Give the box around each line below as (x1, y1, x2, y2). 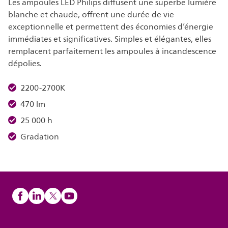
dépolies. (8, 57, 42, 70)
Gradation (20, 130, 59, 144)
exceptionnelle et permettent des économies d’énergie (8, 20, 213, 34)
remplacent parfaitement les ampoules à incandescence (8, 45, 216, 58)
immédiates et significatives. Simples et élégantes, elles (8, 33, 211, 46)
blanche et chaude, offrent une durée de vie (8, 8, 174, 21)
